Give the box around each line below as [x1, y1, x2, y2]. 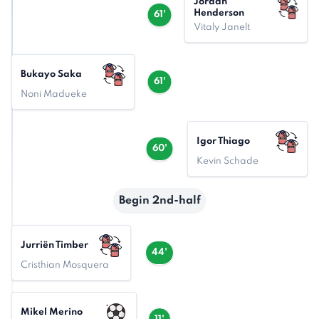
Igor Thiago [197, 137, 250, 146]
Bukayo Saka [21, 70, 82, 79]
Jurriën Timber [21, 241, 88, 250]
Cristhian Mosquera [21, 261, 109, 270]
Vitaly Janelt [194, 23, 250, 32]
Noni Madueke [21, 90, 87, 99]
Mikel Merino [21, 308, 83, 317]
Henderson [194, 9, 246, 18]
